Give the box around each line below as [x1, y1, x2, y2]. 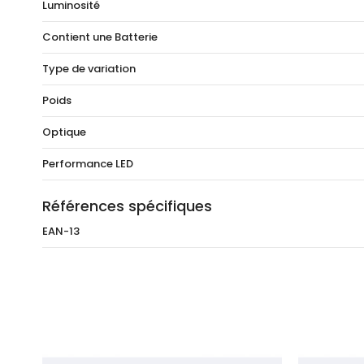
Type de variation [42, 61, 136, 77]
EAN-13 [42, 223, 80, 240]
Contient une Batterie [42, 29, 158, 45]
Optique [42, 124, 86, 141]
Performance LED [42, 156, 133, 172]
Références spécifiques [42, 196, 212, 217]
